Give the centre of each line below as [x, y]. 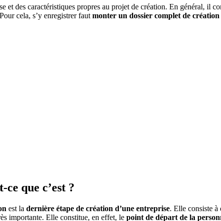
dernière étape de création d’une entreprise [98, 208]
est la [16, 208]
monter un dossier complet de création [156, 15]
